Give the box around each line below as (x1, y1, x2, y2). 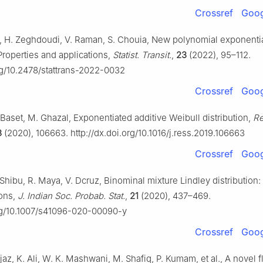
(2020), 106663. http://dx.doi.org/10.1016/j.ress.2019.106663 (2, 127, 245, 139)
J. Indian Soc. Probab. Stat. (18, 190, 125, 202)
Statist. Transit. (113, 49, 171, 61)
